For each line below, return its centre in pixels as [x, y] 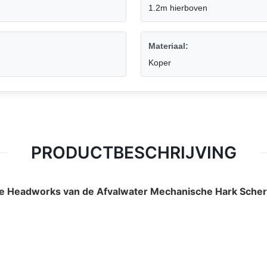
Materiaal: [168, 46]
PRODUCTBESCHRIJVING [133, 153]
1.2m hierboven [178, 8]
